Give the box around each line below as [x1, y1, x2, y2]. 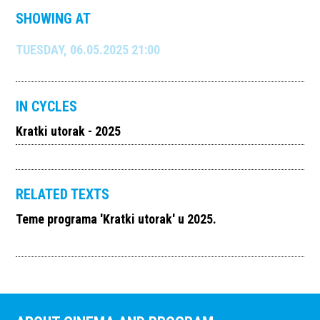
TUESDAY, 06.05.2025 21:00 [16, 42, 161, 58]
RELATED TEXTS [16, 186, 110, 204]
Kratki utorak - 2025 [16, 124, 121, 139]
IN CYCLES [16, 98, 78, 116]
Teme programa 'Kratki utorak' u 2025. [16, 211, 217, 227]
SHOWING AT [16, 10, 91, 28]
